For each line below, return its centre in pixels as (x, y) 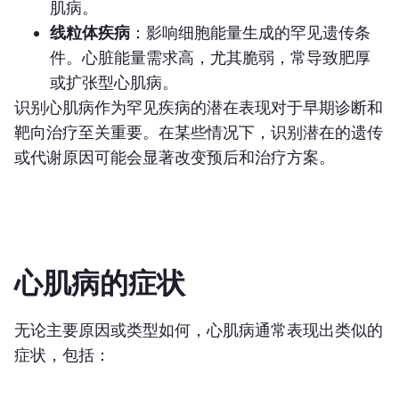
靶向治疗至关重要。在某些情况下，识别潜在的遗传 (199, 132)
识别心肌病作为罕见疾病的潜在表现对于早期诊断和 (199, 107)
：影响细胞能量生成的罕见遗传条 (250, 33)
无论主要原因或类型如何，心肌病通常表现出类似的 (199, 330)
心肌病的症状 (100, 283)
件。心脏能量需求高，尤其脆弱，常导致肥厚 (210, 57)
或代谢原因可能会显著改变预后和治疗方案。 (175, 157)
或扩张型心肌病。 (116, 82)
